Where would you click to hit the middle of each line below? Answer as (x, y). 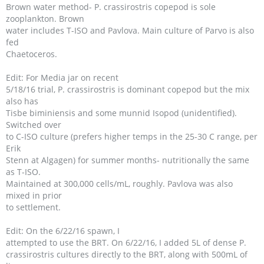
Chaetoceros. (32, 54)
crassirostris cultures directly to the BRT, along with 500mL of (127, 254)
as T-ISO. (23, 172)
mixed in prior (34, 195)
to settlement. (33, 207)
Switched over (34, 125)
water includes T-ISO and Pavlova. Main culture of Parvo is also (130, 30)
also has (22, 101)
